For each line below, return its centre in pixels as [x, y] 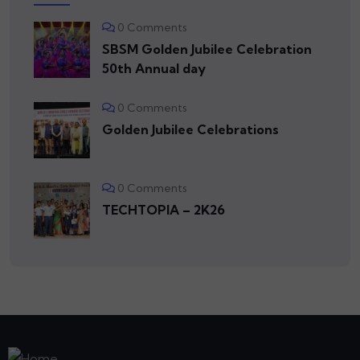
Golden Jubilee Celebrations [190, 130]
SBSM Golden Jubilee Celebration [207, 49]
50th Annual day [154, 69]
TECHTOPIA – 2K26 [164, 210]
